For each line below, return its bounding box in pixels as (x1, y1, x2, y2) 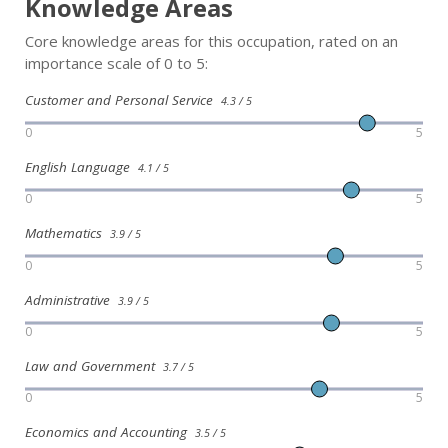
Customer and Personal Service (25, 91, 221, 110)
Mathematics (25, 224, 110, 243)
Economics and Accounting (25, 423, 195, 442)
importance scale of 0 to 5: (25, 53, 208, 74)
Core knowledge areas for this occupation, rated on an (25, 31, 398, 52)
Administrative (25, 290, 118, 309)
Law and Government (25, 356, 163, 375)
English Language (25, 157, 138, 176)
